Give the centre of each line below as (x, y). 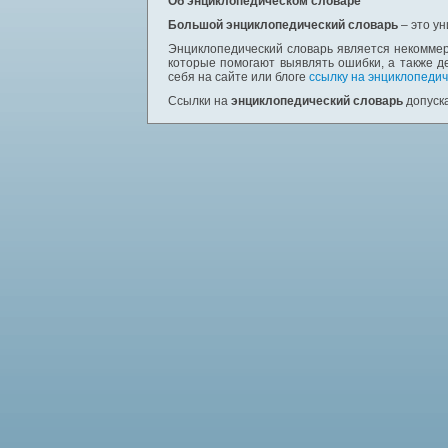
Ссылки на (199, 101)
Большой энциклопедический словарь (283, 25)
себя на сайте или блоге (238, 77)
